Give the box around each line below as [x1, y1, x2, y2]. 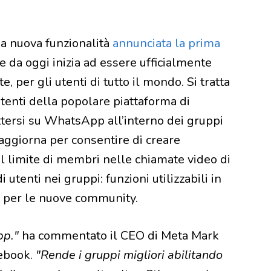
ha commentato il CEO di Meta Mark [22, 227, 219, 244]
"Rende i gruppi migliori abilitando [33, 246, 223, 263]
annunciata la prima [113, 34, 220, 51]
